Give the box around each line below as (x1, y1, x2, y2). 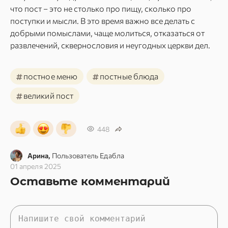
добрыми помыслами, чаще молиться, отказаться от (10, 28, 205, 38)
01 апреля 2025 (10, 162, 61, 170)
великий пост (23, 91, 74, 100)
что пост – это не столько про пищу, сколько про (10, 4, 191, 13)
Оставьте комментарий (10, 175, 170, 188)
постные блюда (100, 71, 159, 81)
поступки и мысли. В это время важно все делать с (10, 16, 195, 25)
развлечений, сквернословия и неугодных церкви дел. (10, 40, 212, 50)
